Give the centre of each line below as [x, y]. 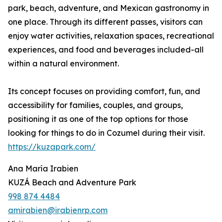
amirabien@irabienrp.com [58, 210]
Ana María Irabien [43, 169]
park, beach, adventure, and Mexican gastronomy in [109, 8]
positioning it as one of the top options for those [98, 119]
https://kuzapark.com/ [52, 147]
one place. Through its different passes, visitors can [105, 22]
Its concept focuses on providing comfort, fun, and [104, 91]
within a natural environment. [63, 64]
